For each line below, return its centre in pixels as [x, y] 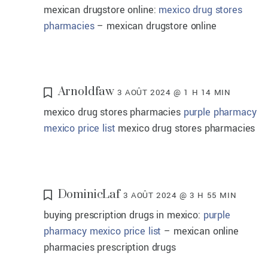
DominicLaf [89, 194]
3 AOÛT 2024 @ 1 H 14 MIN [174, 93]
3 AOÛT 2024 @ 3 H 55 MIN [180, 195]
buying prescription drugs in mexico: [124, 215]
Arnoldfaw [86, 92]
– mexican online [200, 231]
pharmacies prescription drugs [110, 247]
